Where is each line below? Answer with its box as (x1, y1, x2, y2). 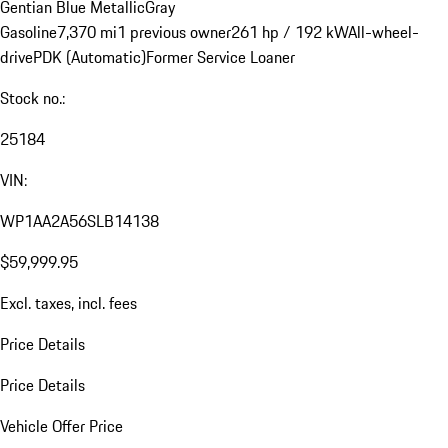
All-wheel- (348, 20, 419, 45)
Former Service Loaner (146, 45, 295, 70)
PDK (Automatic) (33, 45, 146, 70)
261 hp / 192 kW (231, 20, 348, 45)
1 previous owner (117, 20, 231, 45)
